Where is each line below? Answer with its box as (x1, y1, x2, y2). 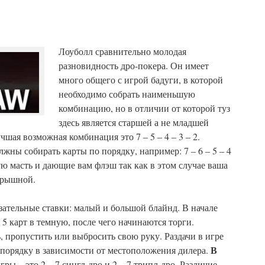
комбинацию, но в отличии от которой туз (59, 102, 230, 114)
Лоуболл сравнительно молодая (59, 45, 186, 57)
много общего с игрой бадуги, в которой (59, 73, 223, 86)
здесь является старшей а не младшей (59, 116, 209, 128)
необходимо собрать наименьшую (59, 88, 195, 100)
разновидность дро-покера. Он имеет (59, 59, 209, 72)
